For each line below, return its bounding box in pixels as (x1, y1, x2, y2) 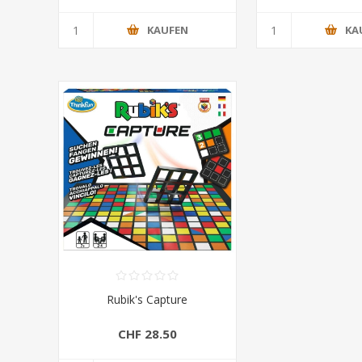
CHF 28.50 (117, 325, 177, 342)
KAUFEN (146, 23, 188, 38)
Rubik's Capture (107, 292, 188, 308)
